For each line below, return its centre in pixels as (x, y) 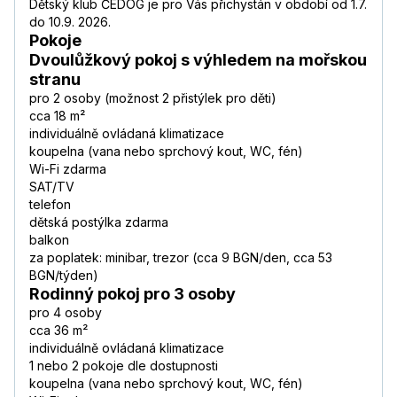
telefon (50, 205)
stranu (55, 80)
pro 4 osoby (66, 313)
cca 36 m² (58, 331)
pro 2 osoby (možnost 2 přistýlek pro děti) (153, 98)
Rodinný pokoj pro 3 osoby (132, 294)
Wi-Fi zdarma (68, 169)
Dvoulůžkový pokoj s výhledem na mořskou (198, 60)
